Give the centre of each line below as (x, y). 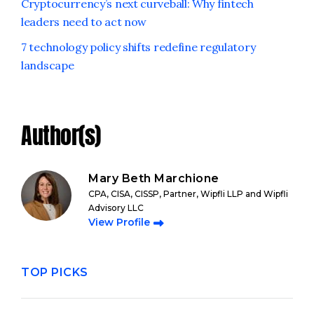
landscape (48, 65)
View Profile (119, 222)
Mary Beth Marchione (154, 178)
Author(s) (61, 136)
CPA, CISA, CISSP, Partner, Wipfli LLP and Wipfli (188, 194)
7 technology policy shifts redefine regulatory (138, 47)
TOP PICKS (55, 272)
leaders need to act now (84, 22)
